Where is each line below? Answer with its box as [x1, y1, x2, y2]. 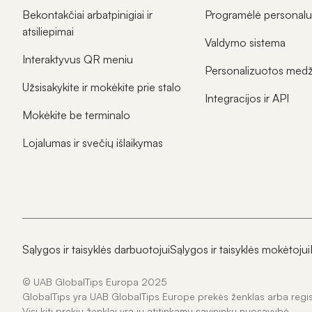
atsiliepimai [22, 24, 74, 39]
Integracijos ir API [205, 91, 290, 106]
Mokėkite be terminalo [22, 108, 130, 123]
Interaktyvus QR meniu [22, 52, 133, 67]
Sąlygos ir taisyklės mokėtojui [170, 242, 310, 257]
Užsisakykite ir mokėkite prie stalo [22, 80, 181, 95]
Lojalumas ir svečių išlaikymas [22, 136, 163, 150]
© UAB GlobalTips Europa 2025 [22, 276, 167, 288]
